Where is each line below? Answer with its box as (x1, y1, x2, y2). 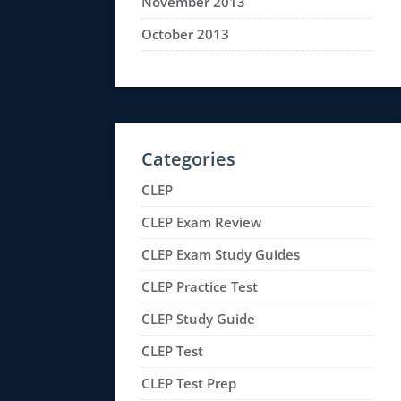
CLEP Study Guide (141, 310, 255, 328)
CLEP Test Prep (141, 374, 236, 392)
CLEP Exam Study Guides (141, 245, 300, 263)
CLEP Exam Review (141, 213, 261, 231)
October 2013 (141, 25, 229, 43)
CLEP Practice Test (141, 277, 258, 295)
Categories (141, 147, 235, 171)
